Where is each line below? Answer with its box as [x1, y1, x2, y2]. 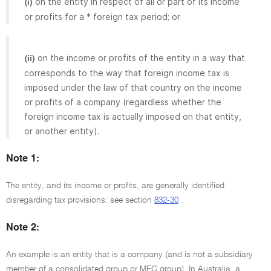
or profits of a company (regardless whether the [24, 96, 221, 107]
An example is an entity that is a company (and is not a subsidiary [6, 250, 253, 259]
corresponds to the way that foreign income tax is [24, 67, 229, 78]
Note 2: [6, 223, 39, 233]
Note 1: [6, 154, 39, 164]
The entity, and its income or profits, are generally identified [6, 181, 224, 190]
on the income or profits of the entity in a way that [38, 52, 245, 63]
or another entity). [24, 125, 100, 136]
